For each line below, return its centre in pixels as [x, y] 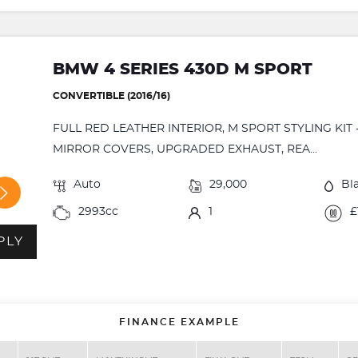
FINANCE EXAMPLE [179, 322]
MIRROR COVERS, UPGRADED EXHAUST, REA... [185, 149]
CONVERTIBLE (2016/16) [112, 95]
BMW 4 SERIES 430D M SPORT [183, 69]
